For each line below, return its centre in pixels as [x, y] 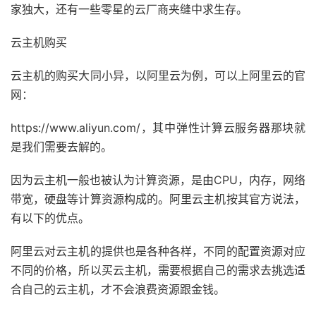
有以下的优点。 [50, 218]
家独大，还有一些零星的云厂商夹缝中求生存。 [129, 10]
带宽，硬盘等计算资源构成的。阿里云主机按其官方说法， [158, 199]
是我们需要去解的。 [61, 147]
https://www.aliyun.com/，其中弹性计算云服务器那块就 [158, 128]
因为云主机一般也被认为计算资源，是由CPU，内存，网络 [158, 180]
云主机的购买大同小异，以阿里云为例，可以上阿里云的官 [158, 76]
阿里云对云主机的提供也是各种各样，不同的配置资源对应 [158, 251]
